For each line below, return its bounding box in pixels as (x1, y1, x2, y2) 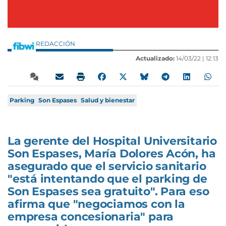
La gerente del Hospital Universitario (8, 134, 217, 148)
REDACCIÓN (36, 40, 77, 48)
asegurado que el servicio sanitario (8, 159, 206, 174)
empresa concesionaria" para (8, 210, 174, 224)
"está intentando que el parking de (8, 172, 207, 186)
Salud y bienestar (81, 96, 135, 104)
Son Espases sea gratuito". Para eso (8, 185, 209, 199)
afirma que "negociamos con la (8, 197, 185, 211)
